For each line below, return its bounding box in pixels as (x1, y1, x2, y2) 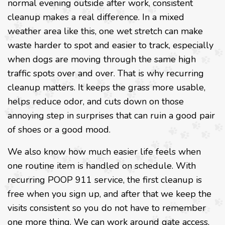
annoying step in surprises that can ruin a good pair (8, 109, 215, 122)
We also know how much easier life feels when (8, 146, 201, 158)
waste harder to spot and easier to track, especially (8, 39, 213, 52)
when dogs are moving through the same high (8, 53, 196, 66)
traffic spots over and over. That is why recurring (8, 67, 204, 80)
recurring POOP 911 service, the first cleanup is (8, 174, 202, 186)
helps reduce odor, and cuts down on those (8, 95, 184, 108)
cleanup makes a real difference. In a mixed (8, 11, 184, 24)
